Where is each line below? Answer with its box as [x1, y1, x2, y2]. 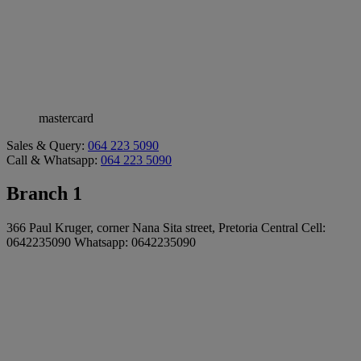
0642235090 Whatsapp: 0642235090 [6, 235, 196, 250]
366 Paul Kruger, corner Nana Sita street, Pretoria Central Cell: [6, 221, 326, 235]
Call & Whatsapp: [6, 152, 101, 167]
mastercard [39, 110, 93, 125]
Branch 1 [6, 183, 82, 205]
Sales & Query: [6, 138, 88, 152]
